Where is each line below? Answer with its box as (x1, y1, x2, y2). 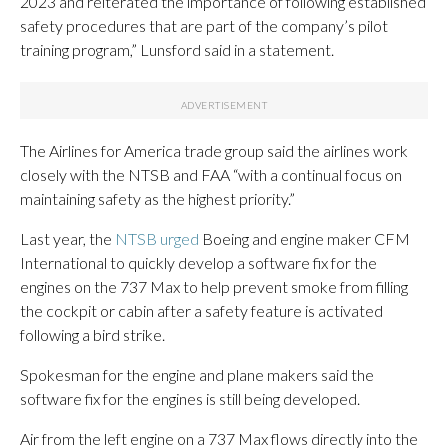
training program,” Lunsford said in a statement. (20, 39, 334, 59)
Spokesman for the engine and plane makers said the (20, 364, 374, 384)
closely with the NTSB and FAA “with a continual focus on (20, 164, 402, 184)
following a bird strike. (20, 324, 165, 344)
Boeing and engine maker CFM (199, 228, 410, 248)
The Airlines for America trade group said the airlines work (20, 140, 408, 160)
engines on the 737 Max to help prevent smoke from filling (20, 276, 408, 296)
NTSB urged (115, 228, 199, 248)
